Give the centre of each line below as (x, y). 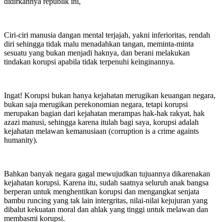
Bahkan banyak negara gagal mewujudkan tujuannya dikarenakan (107, 173)
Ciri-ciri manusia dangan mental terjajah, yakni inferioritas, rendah (107, 35)
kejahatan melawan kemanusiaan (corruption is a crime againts (101, 131)
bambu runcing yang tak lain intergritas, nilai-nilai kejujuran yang (106, 200)
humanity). (21, 140)
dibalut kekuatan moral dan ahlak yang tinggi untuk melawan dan (106, 209)
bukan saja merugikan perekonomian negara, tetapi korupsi (96, 104)
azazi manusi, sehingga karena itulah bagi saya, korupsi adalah (101, 122)
